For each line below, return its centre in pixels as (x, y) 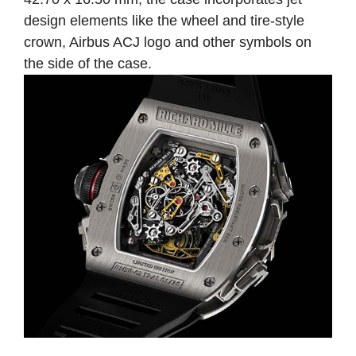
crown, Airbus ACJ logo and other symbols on (168, 42)
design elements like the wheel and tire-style (164, 20)
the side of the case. (88, 63)
